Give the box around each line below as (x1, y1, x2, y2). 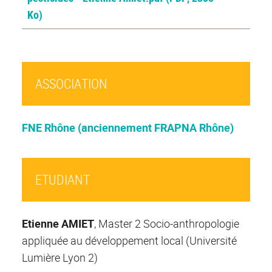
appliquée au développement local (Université (22, 233, 237, 248)
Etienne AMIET (22, 216, 94, 231)
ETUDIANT (35, 171, 90, 189)
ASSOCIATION (35, 75, 107, 93)
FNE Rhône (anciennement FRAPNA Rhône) (22, 120, 234, 135)
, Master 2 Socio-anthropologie (94, 216, 239, 231)
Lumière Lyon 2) (22, 250, 98, 265)
